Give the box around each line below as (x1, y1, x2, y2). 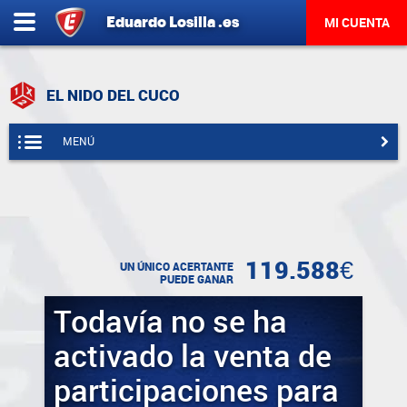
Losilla (169, 15, 215, 30)
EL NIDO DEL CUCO (43, 86, 180, 104)
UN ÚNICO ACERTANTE (120, 261, 233, 273)
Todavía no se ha (54, 303, 287, 341)
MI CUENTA (323, 15, 390, 30)
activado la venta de (54, 338, 332, 375)
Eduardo (106, 15, 166, 30)
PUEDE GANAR (160, 273, 233, 286)
